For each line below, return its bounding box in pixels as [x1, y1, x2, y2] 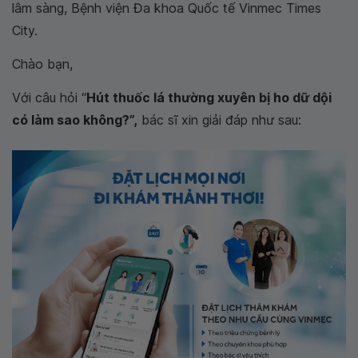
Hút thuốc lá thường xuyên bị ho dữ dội [86, 89, 332, 105]
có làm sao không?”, [12, 112, 137, 128]
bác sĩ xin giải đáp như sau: [137, 112, 301, 128]
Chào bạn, [12, 56, 73, 72]
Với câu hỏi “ [12, 89, 86, 105]
